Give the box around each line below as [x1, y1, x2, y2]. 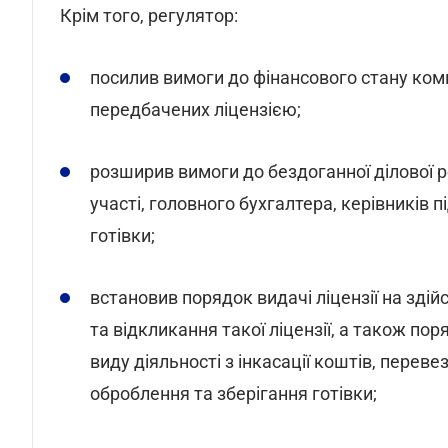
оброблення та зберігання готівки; [90, 383, 377, 404]
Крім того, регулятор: [60, 5, 238, 26]
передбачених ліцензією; [90, 99, 301, 120]
